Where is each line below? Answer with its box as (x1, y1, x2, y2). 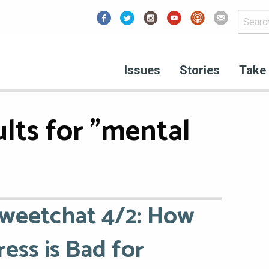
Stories (180, 63, 220, 78)
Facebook (96, 34, 160, 50)
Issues (124, 63, 160, 78)
